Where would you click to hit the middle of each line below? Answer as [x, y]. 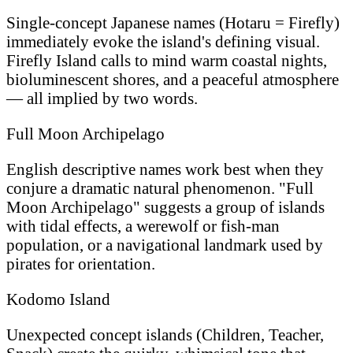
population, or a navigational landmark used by [165, 244]
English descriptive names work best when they [165, 169]
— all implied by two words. [102, 98]
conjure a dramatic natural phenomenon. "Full [160, 188]
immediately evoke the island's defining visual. [163, 42]
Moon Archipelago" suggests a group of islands [165, 206]
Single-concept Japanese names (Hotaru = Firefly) [173, 23]
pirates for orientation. [81, 263]
